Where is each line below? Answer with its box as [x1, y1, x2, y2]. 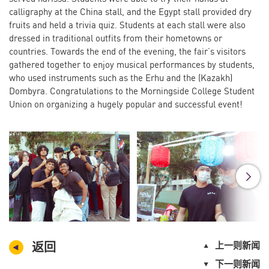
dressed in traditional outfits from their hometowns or [9, 32, 222, 43]
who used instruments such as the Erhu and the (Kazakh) [9, 71, 232, 83]
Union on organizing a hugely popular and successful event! [9, 98, 243, 109]
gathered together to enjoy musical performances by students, [9, 58, 255, 70]
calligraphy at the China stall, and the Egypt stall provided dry [9, 5, 252, 17]
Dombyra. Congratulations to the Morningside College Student [9, 85, 255, 96]
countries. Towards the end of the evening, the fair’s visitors [9, 45, 246, 56]
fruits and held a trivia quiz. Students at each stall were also [9, 19, 246, 30]
